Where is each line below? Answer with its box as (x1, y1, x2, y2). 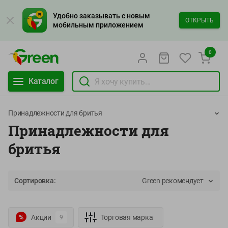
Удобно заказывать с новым (53, 12, 150, 20)
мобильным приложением (53, 21, 144, 29)
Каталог (28, 76, 59, 86)
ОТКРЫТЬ (185, 16, 214, 24)
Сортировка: (14, 177, 56, 185)
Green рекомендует (142, 177, 204, 185)
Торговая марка (100, 213, 153, 221)
